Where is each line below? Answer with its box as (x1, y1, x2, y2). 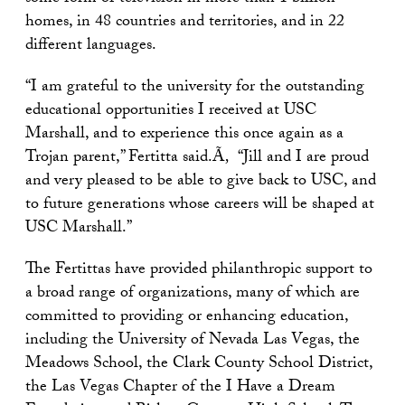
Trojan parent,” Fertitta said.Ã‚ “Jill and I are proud (25, 145, 369, 173)
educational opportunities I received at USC (25, 98, 316, 126)
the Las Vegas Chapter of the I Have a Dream (25, 374, 335, 402)
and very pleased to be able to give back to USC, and (25, 168, 376, 196)
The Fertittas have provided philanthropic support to (25, 257, 372, 285)
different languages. (25, 33, 156, 61)
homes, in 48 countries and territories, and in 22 (25, 9, 344, 37)
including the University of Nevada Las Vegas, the (25, 327, 360, 355)
